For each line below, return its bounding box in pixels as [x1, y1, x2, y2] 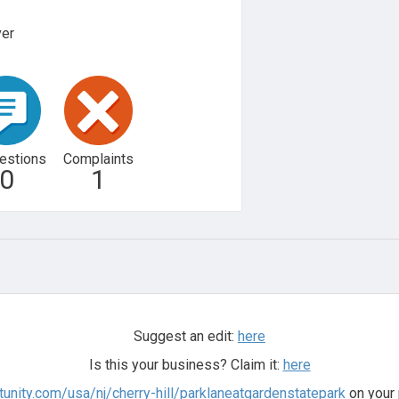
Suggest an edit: [134, 327, 238, 345]
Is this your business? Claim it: [88, 355, 283, 373]
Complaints [62, 150, 134, 167]
